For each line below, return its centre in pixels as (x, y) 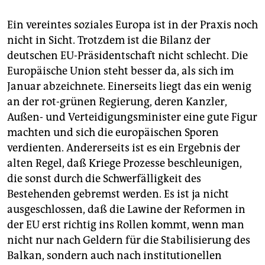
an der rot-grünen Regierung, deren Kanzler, (117, 102)
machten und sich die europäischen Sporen (113, 132)
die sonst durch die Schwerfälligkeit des (104, 179)
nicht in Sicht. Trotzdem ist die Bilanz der (109, 40)
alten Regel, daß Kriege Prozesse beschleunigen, (125, 163)
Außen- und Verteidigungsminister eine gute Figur (132, 117)
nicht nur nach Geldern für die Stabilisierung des (129, 240)
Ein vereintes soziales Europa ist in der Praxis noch (132, 25)
